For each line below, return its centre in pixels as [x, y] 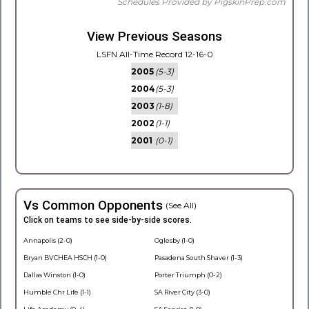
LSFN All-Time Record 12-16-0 [154, 54]
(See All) [181, 205]
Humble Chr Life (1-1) [57, 292]
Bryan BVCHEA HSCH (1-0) [65, 258]
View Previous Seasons [154, 37]
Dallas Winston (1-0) [54, 275]
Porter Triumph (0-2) [188, 275]
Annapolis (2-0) [48, 240]
